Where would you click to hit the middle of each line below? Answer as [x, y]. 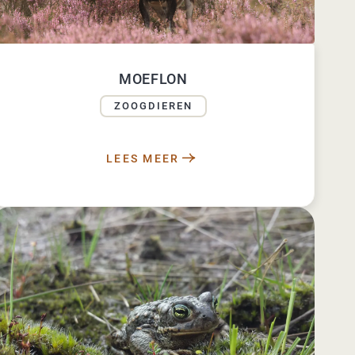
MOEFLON [153, 79]
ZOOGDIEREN [153, 106]
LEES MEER [143, 159]
